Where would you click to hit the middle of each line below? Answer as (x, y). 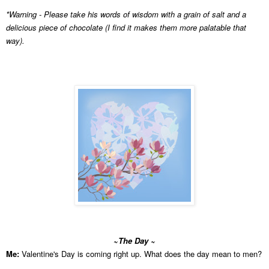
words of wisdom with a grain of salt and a (173, 14)
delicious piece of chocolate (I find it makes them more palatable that (126, 27)
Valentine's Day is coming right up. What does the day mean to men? (141, 253)
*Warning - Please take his (53, 14)
